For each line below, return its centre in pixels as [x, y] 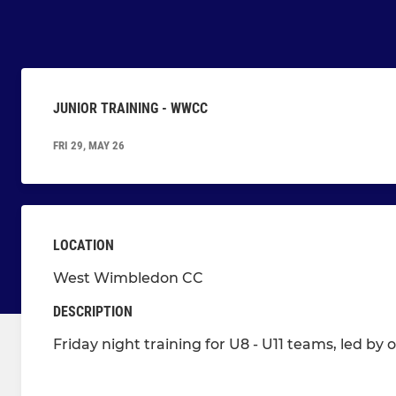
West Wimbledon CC [128, 278]
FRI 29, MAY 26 [89, 146]
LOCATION [84, 246]
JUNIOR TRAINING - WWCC [130, 109]
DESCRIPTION [93, 312]
